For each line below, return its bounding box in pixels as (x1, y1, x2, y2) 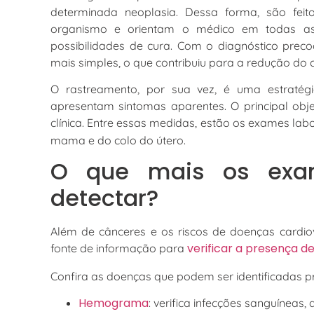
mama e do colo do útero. (50, 133, 186, 148)
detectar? (50, 182, 158, 214)
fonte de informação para (50, 241, 187, 256)
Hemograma (78, 295, 149, 312)
